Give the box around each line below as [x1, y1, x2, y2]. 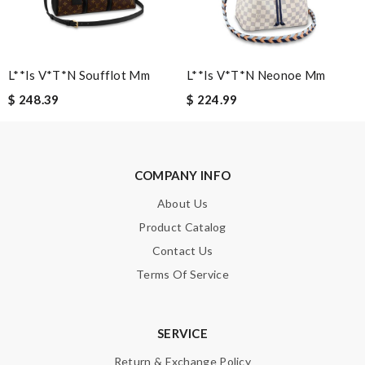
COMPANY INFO [134, 167, 231, 182]
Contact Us [152, 243, 213, 257]
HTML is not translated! [42, 102, 171, 117]
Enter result [12, 142, 83, 156]
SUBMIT [297, 217, 332, 230]
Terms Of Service [136, 266, 229, 281]
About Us [156, 196, 209, 210]
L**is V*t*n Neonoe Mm [187, 67, 326, 82]
